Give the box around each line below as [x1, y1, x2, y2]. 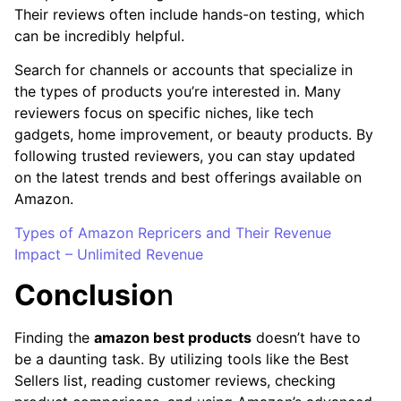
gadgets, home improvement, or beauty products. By [14, 124, 373, 143]
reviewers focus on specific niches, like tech [14, 103, 313, 122]
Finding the [14, 328, 94, 346]
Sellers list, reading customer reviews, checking [14, 371, 336, 389]
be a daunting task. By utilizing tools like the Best [14, 349, 349, 368]
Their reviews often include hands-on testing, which [14, 4, 364, 23]
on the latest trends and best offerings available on [14, 167, 362, 186]
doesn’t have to [252, 328, 361, 346]
